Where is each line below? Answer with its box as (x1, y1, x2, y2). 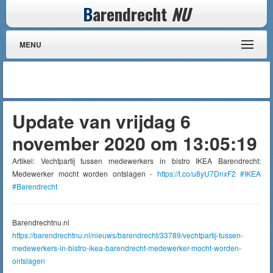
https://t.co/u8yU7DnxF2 (157, 168, 236, 179)
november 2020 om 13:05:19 (12, 130, 257, 156)
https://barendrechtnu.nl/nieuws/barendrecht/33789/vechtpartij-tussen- (12, 230, 243, 240)
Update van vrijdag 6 (12, 108, 191, 134)
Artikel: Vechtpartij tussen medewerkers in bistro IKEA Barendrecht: (12, 155, 261, 166)
